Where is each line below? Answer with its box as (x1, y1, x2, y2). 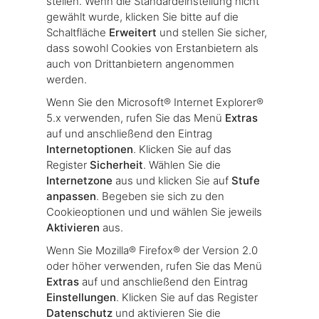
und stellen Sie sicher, (157, 25, 267, 39)
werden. (46, 72, 87, 86)
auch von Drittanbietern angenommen (46, 56, 234, 70)
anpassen (46, 189, 96, 203)
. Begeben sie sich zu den (96, 189, 224, 203)
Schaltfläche (46, 25, 109, 39)
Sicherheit (90, 157, 143, 172)
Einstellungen (46, 290, 116, 304)
